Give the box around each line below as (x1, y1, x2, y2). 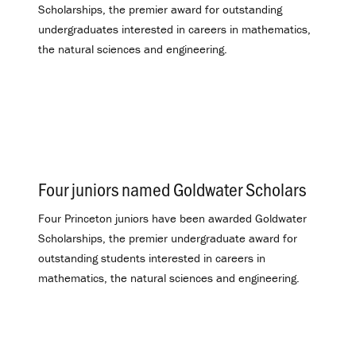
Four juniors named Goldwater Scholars (38, 176, 306, 202)
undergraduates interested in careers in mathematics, (38, 21, 311, 37)
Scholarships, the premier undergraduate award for (38, 230, 297, 246)
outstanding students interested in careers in (38, 250, 265, 266)
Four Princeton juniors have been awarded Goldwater (38, 211, 307, 226)
